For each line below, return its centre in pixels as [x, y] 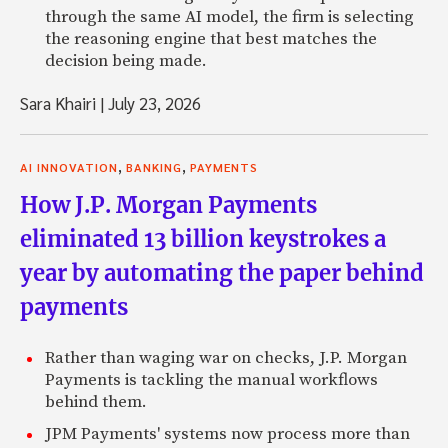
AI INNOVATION [69, 167]
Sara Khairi [60, 103]
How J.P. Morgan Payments [168, 205]
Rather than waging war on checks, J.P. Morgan [226, 358]
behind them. [96, 402]
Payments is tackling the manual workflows [211, 380]
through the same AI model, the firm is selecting [229, 17]
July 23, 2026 [152, 103]
